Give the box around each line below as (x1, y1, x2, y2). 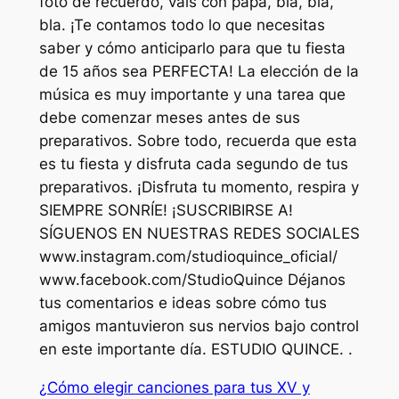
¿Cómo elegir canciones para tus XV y (38, 378, 310, 396)
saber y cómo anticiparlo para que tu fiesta (38, 39, 346, 58)
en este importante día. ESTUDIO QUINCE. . (38, 340, 353, 359)
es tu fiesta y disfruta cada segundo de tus (38, 155, 348, 174)
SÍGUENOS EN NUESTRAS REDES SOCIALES (38, 224, 360, 243)
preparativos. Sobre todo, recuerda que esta (38, 132, 357, 151)
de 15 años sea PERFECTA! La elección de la (38, 62, 359, 81)
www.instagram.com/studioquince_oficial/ (38, 248, 338, 266)
